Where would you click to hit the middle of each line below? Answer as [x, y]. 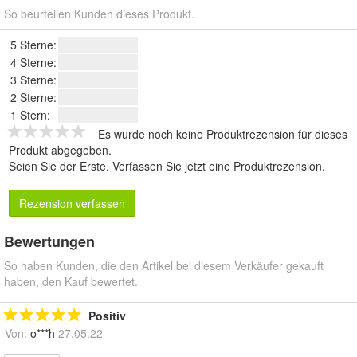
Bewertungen [49, 242]
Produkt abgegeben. [60, 150]
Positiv [107, 316]
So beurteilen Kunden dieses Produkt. [99, 14]
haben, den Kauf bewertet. [71, 282]
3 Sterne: [33, 80]
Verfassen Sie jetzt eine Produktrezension [217, 166]
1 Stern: [30, 115]
